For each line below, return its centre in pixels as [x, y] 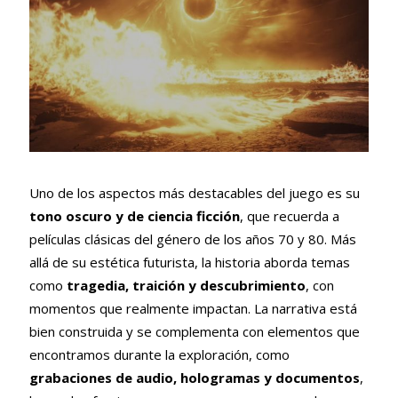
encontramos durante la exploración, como [159, 355]
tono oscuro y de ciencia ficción [134, 216]
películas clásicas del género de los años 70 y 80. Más [192, 239]
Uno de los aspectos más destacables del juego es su [194, 193]
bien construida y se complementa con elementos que [194, 332]
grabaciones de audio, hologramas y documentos [194, 378]
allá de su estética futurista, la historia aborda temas [189, 263]
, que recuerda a [289, 216]
